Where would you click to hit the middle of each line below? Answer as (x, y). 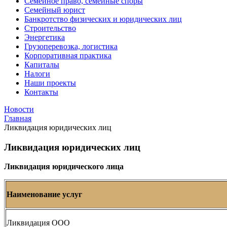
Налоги (37, 74)
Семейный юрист (55, 10)
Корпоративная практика (68, 55)
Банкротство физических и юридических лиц (103, 19)
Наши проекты (50, 83)
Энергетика (45, 37)
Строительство (50, 28)
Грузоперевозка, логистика (71, 46)
